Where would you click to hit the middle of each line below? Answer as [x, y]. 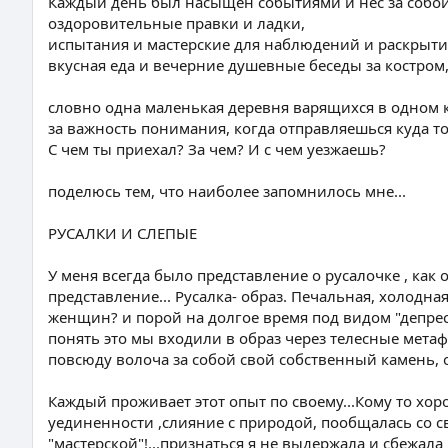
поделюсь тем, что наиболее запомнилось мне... [227, 191]
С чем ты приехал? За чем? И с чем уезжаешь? [217, 149]
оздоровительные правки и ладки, [176, 23]
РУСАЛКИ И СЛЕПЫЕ [122, 233]
